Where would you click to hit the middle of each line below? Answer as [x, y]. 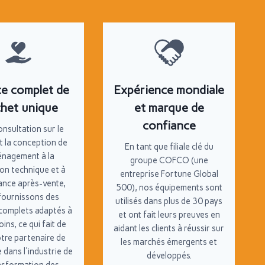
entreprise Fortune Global [169, 174]
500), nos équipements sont [169, 188]
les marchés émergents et [169, 242]
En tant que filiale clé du [169, 147]
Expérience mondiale [169, 90]
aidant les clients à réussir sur [169, 228]
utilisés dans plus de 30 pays [169, 201]
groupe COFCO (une [169, 160]
